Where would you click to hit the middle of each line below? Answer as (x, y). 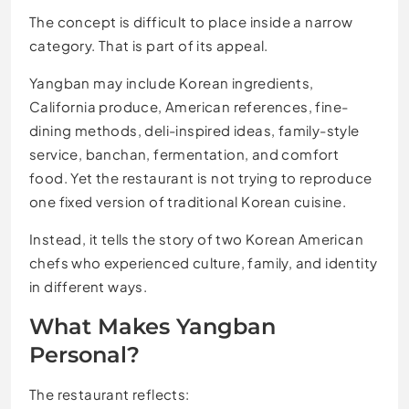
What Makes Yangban (152, 327)
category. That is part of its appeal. (149, 46)
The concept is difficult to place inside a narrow (191, 22)
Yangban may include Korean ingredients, (172, 83)
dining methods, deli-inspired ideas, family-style (194, 131)
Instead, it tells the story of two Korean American (196, 239)
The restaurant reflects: (110, 394)
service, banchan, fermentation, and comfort (184, 154)
